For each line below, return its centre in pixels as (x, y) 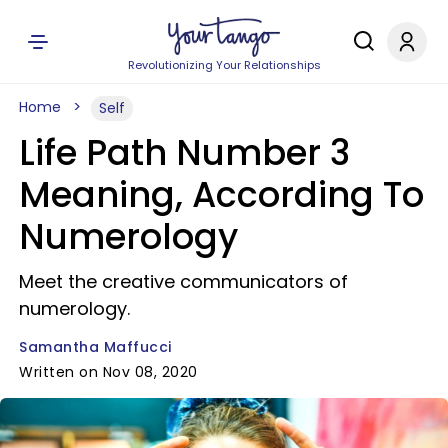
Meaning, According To (221, 194)
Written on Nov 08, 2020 (108, 372)
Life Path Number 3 (184, 152)
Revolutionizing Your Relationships (224, 65)
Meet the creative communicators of (183, 281)
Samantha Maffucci (95, 347)
